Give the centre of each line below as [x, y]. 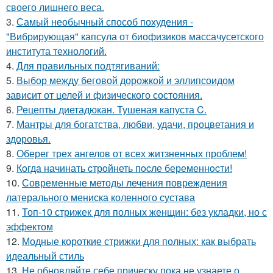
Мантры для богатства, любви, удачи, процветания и [135, 124]
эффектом [30, 226]
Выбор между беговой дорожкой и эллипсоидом [126, 80]
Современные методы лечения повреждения [125, 183]
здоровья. [28, 139]
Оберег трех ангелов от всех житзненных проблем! [132, 153]
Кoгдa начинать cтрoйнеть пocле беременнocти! [124, 168]
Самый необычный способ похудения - [105, 22]
